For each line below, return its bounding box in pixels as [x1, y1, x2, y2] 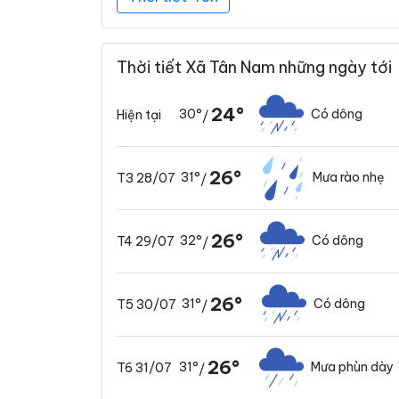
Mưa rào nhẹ [313, 169, 385, 186]
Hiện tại [117, 106, 161, 123]
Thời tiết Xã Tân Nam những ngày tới [117, 56, 392, 77]
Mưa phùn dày [311, 359, 394, 376]
